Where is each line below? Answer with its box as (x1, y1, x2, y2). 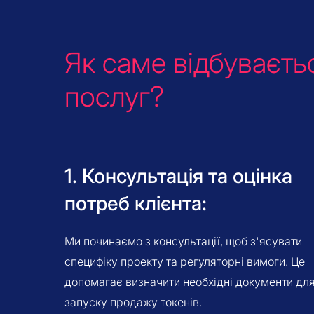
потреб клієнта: (64, 191, 207, 215)
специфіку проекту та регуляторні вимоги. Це (64, 254, 305, 268)
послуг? (64, 79, 164, 114)
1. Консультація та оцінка (64, 164, 292, 188)
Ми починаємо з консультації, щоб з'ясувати (64, 234, 302, 248)
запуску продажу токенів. (64, 295, 202, 309)
